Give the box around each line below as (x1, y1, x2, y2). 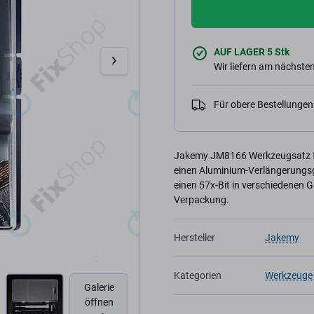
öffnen (84, 296, 114, 308)
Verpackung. (174, 194, 229, 205)
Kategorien (174, 270, 221, 281)
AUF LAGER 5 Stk (214, 46, 289, 57)
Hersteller (174, 232, 215, 243)
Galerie (83, 282, 114, 294)
